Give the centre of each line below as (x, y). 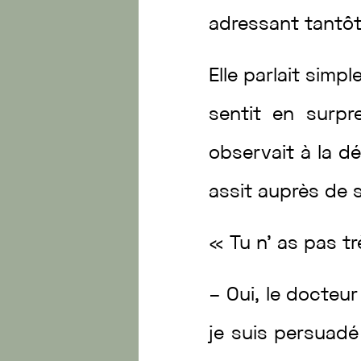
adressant (257, 25)
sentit (241, 115)
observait (255, 154)
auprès (292, 193)
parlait (275, 77)
